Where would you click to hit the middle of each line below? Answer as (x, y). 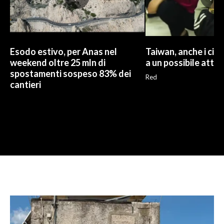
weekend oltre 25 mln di (58, 62)
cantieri (25, 84)
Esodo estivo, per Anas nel (63, 51)
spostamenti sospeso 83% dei (70, 73)
